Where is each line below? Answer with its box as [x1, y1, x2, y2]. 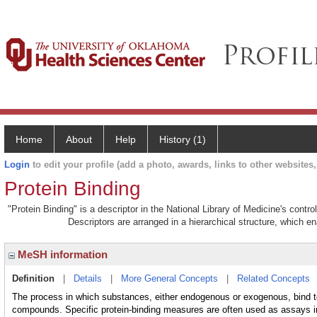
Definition [12, 273, 54, 284]
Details [74, 273, 102, 284]
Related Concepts [237, 273, 310, 284]
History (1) [159, 134, 206, 145]
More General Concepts [121, 273, 218, 284]
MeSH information [15, 248, 108, 260]
